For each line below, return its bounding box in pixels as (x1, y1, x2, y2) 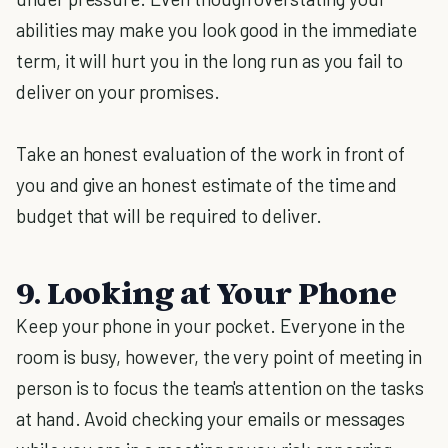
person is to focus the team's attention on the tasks (16, 376, 425, 399)
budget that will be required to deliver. (16, 204, 322, 227)
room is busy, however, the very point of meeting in (16, 345, 423, 368)
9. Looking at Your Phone (16, 273, 397, 311)
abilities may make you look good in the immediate (16, 18, 418, 41)
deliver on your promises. (16, 80, 220, 103)
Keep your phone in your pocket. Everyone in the (16, 314, 406, 337)
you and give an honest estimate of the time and (16, 173, 398, 196)
